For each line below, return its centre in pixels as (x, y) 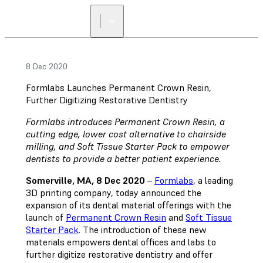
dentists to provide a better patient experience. (124, 159)
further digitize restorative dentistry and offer (119, 254)
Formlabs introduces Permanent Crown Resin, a (125, 122)
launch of (46, 217)
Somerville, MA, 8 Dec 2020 (85, 180)
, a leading (213, 180)
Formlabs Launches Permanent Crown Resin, (119, 87)
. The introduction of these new (143, 230)
